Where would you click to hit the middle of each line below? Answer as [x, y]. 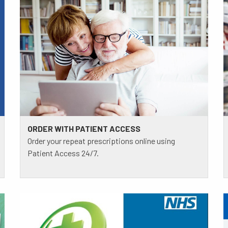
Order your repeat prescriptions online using [101, 140]
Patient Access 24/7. [63, 153]
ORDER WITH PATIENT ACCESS [84, 128]
